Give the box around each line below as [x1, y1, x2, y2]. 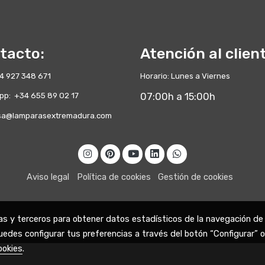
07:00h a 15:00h [140, 91, 215, 103]
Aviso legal [27, 171, 70, 182]
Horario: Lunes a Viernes [140, 71, 230, 81]
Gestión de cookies [158, 171, 234, 182]
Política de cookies [76, 171, 151, 182]
